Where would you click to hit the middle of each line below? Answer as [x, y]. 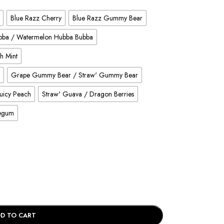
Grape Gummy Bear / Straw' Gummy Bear [74, 75]
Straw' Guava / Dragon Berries [88, 94]
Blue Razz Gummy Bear [107, 18]
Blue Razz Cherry [36, 18]
